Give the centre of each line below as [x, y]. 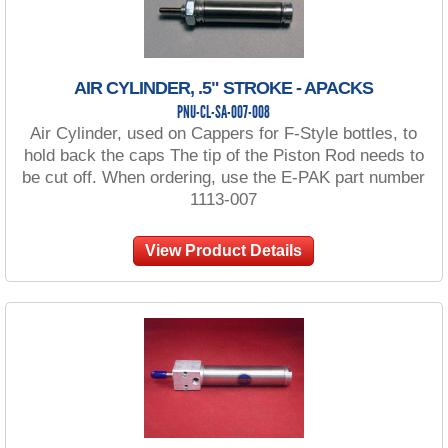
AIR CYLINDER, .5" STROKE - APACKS [224, 87]
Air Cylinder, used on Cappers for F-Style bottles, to [224, 133]
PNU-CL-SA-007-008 [224, 113]
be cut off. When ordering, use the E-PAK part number [224, 177]
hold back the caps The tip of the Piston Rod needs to [223, 155]
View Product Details [224, 250]
